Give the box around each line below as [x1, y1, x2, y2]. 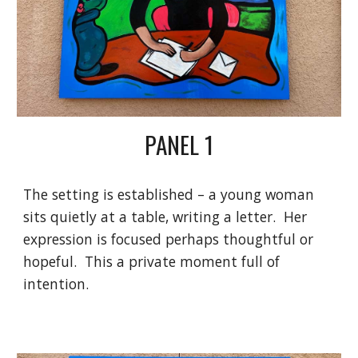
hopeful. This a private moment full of [23, 251, 280, 271]
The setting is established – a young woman [23, 184, 315, 204]
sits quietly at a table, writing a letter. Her [23, 206, 308, 226]
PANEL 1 [145, 126, 213, 161]
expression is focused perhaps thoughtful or [23, 229, 314, 249]
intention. [23, 273, 89, 293]
